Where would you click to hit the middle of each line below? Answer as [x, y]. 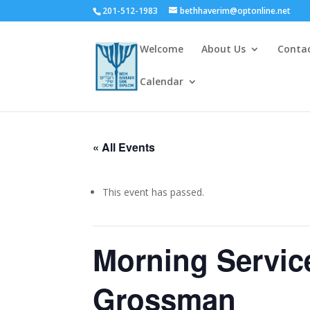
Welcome [162, 49]
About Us [224, 49]
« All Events [124, 147]
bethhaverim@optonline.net [236, 11]
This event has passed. [154, 192]
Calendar [162, 81]
